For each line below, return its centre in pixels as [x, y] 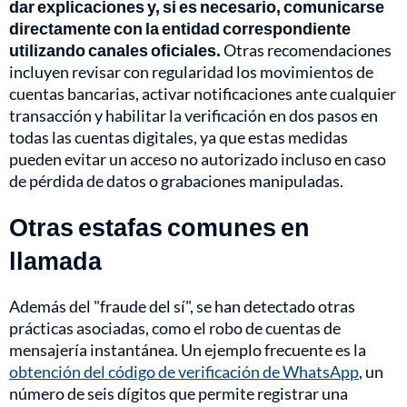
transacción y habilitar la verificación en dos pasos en [194, 116]
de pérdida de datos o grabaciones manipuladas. [176, 181]
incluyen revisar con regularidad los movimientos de [191, 72]
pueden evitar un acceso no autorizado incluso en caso [198, 159]
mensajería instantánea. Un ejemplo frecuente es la [188, 350]
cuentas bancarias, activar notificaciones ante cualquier [203, 94]
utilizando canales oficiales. [116, 50]
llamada [55, 261]
